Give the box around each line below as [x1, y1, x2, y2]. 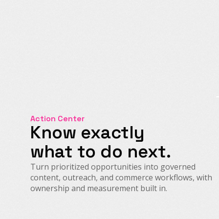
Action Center [30, 113, 85, 124]
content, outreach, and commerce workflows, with [30, 172, 212, 183]
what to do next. [30, 140, 171, 163]
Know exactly [30, 121, 145, 144]
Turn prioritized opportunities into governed [30, 161, 196, 172]
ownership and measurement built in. [30, 182, 167, 194]
